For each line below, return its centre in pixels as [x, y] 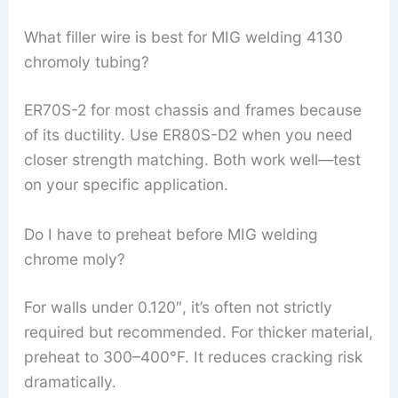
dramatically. [70, 382]
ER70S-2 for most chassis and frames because [192, 110]
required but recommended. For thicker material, [198, 332]
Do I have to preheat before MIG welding [171, 235]
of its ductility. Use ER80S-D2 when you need [188, 135]
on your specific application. [126, 185]
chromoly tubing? [86, 62]
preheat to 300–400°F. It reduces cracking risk [193, 357]
